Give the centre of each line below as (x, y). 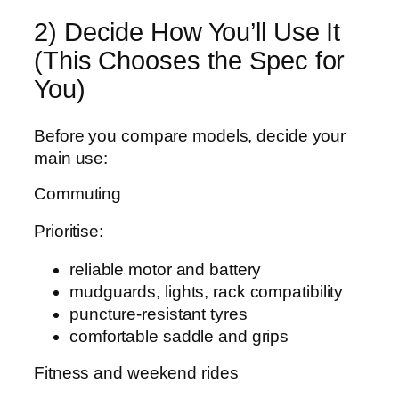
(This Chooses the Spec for (190, 61)
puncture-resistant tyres (159, 314)
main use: (71, 158)
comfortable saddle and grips (179, 337)
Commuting (78, 194)
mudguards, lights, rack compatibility (207, 292)
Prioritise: (69, 231)
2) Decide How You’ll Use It (187, 33)
